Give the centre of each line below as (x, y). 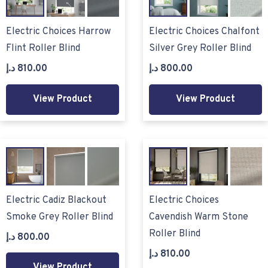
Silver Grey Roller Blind (200, 48)
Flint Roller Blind (43, 48)
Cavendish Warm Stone (199, 217)
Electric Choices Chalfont (204, 32)
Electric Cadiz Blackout (56, 200)
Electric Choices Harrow (58, 32)
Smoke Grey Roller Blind (60, 217)
